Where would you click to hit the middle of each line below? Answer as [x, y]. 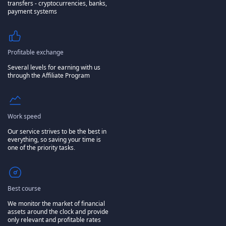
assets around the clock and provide [58, 212]
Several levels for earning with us [54, 68]
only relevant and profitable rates [54, 220]
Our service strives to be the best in [57, 132]
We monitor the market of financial [56, 204]
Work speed [24, 117]
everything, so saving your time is [54, 140]
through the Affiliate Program [49, 76]
